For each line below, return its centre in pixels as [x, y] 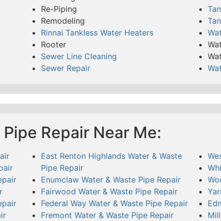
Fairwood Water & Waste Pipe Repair [109, 191]
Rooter [53, 44]
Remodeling [63, 20]
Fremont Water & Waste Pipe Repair [107, 215]
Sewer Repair [65, 68]
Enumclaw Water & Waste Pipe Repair [110, 179]
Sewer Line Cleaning [79, 56]
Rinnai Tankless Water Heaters [97, 32]
